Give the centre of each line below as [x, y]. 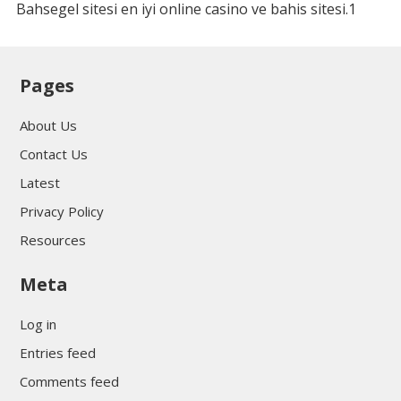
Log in [38, 324]
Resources [52, 239]
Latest [39, 182]
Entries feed [57, 352]
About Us [48, 125]
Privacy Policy [61, 211]
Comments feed [69, 381]
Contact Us [53, 154]
